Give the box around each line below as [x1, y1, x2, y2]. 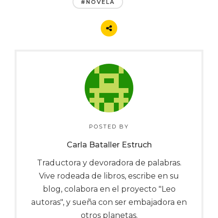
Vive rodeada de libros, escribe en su [39, 171, 179, 181]
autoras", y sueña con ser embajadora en [31, 197, 187, 207]
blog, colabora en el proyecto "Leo [42, 184, 176, 194]
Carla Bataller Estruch [66, 140, 152, 149]
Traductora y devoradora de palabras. [36, 158, 182, 167]
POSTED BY [89, 123, 129, 130]
